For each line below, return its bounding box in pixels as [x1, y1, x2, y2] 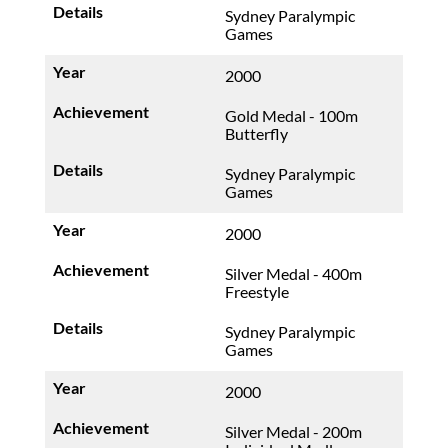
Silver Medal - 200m [224, 422, 362, 441]
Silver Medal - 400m [224, 264, 362, 283]
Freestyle [224, 282, 289, 301]
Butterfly [224, 124, 288, 143]
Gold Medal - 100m [224, 106, 358, 125]
